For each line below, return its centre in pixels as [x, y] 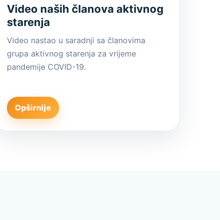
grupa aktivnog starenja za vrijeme [71, 54]
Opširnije [33, 108]
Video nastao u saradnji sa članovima [76, 40]
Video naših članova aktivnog [85, 9]
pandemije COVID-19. [46, 67]
